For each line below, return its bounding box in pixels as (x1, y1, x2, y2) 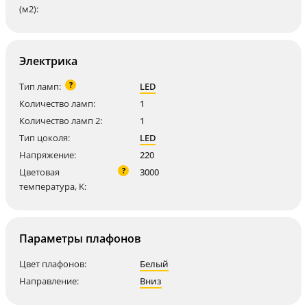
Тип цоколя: (19, 132, 70, 145)
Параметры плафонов (19, 231, 141, 247)
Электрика (19, 53, 77, 69)
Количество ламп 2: (19, 114, 102, 127)
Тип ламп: (19, 80, 61, 93)
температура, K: (19, 180, 86, 193)
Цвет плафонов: (19, 258, 86, 271)
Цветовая (19, 166, 60, 179)
